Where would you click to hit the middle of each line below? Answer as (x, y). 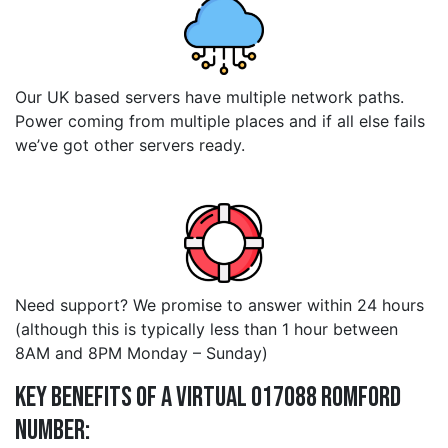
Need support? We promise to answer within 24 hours (219, 305)
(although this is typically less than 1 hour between (206, 329)
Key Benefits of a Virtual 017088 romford (208, 398)
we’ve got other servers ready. (130, 145)
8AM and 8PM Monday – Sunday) (141, 353)
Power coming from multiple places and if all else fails (220, 121)
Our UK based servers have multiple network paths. (209, 97)
